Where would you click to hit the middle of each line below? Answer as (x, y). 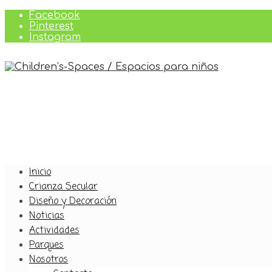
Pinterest (51, 26)
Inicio (40, 172)
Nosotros (49, 260)
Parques (46, 245)
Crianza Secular (63, 187)
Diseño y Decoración (73, 202)
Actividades (54, 231)
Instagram (55, 37)
